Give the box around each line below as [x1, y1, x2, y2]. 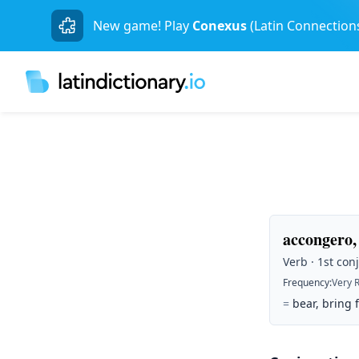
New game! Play [93, 17, 189, 34]
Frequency [283, 276, 329, 289]
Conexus [192, 17, 247, 34]
